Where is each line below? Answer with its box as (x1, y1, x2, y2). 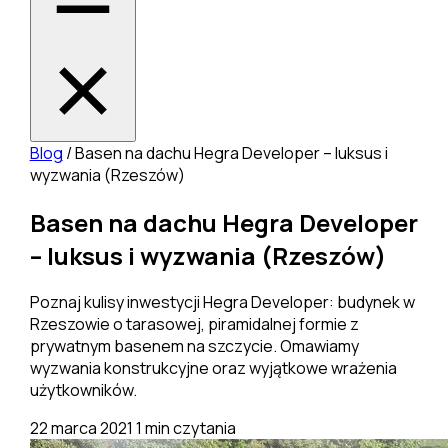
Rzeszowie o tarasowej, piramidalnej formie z (29, 313, 359, 336)
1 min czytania (135, 417, 236, 440)
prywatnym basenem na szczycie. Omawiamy (29, 335, 359, 358)
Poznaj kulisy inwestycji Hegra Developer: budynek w (29, 291, 415, 314)
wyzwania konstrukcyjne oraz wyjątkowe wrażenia (29, 357, 397, 380)
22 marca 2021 (29, 417, 136, 440)
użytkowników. (29, 379, 137, 402)
